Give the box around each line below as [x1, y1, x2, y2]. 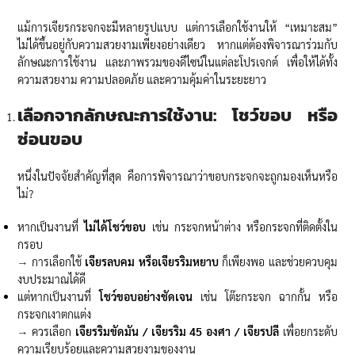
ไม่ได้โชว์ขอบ [84, 219, 147, 234]
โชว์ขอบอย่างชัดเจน [99, 288, 193, 303]
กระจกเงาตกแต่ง [17, 306, 92, 321]
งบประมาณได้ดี [17, 271, 86, 286]
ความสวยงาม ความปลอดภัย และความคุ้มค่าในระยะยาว [17, 71, 267, 86]
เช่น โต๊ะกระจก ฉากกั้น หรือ [193, 288, 338, 303]
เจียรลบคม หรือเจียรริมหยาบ [85, 254, 219, 269]
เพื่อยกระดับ [278, 323, 338, 338]
